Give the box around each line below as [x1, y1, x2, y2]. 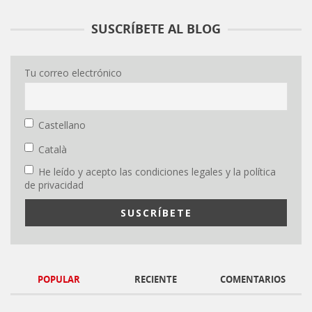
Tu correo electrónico [24, 66, 122, 80]
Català [38, 142, 67, 156]
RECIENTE [134, 272, 178, 286]
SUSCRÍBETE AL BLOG [91, 20, 221, 38]
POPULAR [38, 272, 81, 286]
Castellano [38, 118, 86, 132]
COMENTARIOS [220, 272, 286, 286]
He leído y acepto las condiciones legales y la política [38, 165, 276, 179]
